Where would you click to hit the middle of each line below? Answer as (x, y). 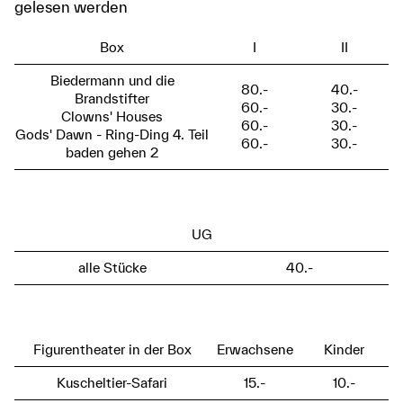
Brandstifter (112, 99)
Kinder (344, 349)
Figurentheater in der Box (112, 349)
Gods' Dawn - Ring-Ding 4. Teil (112, 134)
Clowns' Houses (112, 116)
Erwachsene (255, 349)
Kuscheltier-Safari (112, 383)
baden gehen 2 (112, 152)
